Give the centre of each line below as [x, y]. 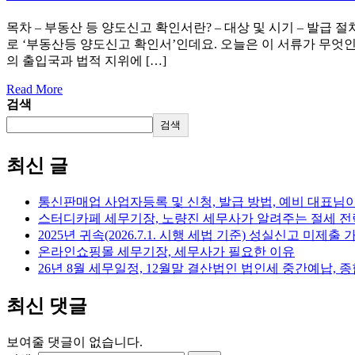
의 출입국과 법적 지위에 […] [86, 61]
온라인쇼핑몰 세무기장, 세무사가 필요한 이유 [166, 252]
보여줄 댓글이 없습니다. [74, 342]
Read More [34, 90]
